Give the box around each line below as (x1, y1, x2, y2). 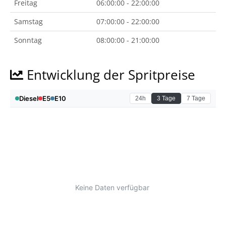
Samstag (14, 17, 43, 26)
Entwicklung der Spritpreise (23, 66, 195, 84)
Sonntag (14, 35, 42, 45)
